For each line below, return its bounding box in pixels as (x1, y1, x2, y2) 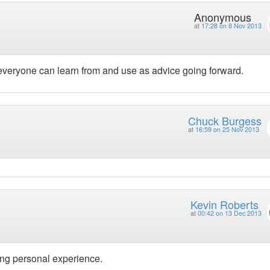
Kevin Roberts (190, 196, 259, 213)
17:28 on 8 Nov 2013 (201, 21, 262, 31)
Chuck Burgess (187, 112, 262, 128)
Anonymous (193, 9, 251, 25)
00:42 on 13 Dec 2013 (197, 209, 262, 218)
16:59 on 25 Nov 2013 (195, 124, 259, 134)
